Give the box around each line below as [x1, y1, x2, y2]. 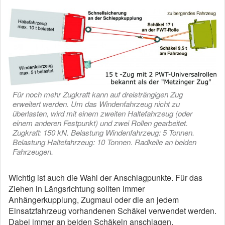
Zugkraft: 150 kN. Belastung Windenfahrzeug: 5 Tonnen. [13, 127, 194, 138]
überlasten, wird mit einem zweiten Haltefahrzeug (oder [13, 108, 192, 119]
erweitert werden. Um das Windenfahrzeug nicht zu [13, 98, 180, 109]
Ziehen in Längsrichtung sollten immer [9, 183, 145, 194]
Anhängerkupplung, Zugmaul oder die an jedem [9, 194, 179, 205]
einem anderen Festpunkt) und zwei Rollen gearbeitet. [13, 118, 188, 128]
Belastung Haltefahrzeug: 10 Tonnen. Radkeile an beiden [13, 137, 196, 147]
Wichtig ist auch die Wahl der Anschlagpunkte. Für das [9, 172, 202, 183]
